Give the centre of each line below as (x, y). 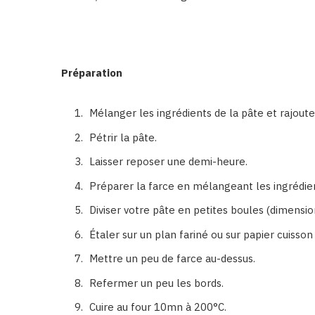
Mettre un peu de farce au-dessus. (172, 258)
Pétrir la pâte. (123, 137)
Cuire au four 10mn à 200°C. (158, 307)
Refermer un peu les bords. (156, 283)
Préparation (92, 73)
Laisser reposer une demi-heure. (168, 161)
